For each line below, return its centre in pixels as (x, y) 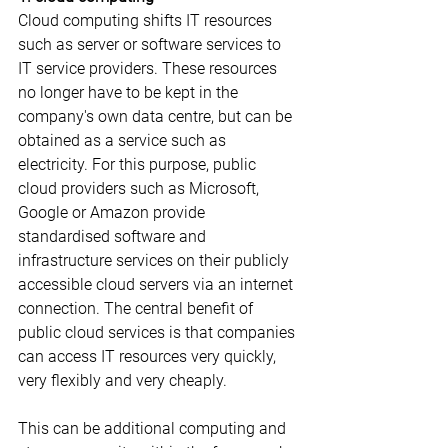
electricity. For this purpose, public (139, 164)
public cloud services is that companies (158, 332)
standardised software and (114, 236)
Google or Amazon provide (113, 212)
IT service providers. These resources (149, 68)
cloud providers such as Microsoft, (140, 188)
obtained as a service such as (124, 140)
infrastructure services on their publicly (155, 260)
